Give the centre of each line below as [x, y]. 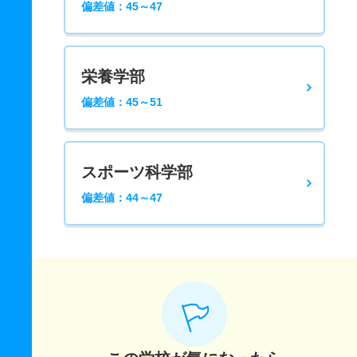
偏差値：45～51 [122, 102]
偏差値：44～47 [122, 198]
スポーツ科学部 [137, 172]
